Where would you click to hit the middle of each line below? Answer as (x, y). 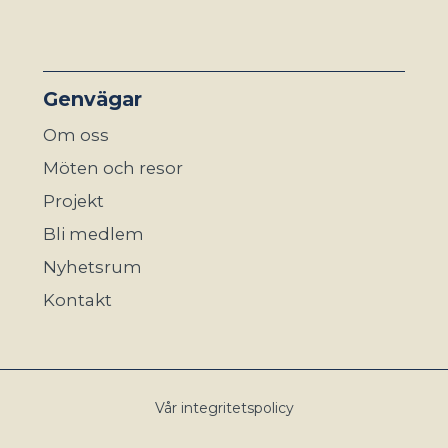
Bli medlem (93, 233)
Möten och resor (112, 167)
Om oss (75, 134)
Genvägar (92, 98)
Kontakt (77, 299)
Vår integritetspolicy (224, 407)
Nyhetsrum (92, 266)
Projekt (73, 200)
